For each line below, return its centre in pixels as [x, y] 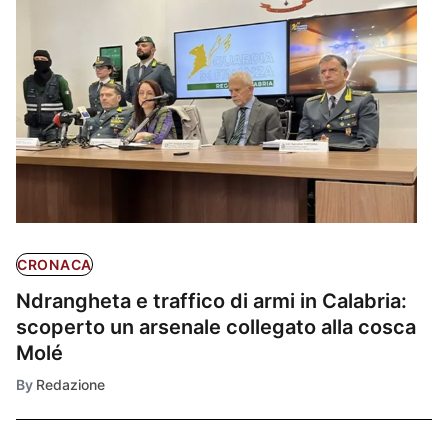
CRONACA [54, 264]
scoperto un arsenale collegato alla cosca [216, 326]
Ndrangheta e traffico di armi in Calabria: [211, 300]
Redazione [70, 384]
